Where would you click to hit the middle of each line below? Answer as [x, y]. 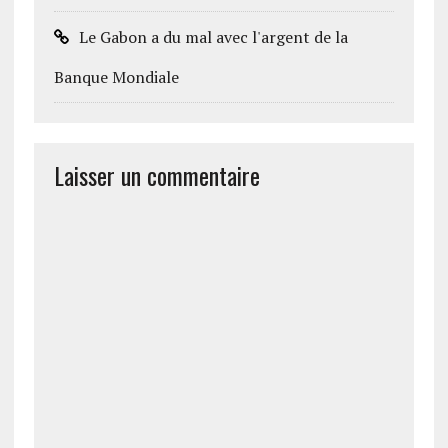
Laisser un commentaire [156, 175]
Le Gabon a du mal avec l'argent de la [213, 37]
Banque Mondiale [116, 77]
